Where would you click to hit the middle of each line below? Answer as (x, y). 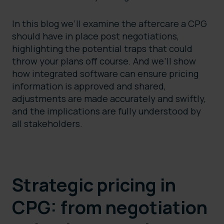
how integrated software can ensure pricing (105, 74)
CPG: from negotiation (110, 207)
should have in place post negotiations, (95, 36)
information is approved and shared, (89, 86)
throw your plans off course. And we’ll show (104, 61)
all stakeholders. (47, 124)
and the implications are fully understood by (106, 111)
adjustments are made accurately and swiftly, (109, 99)
